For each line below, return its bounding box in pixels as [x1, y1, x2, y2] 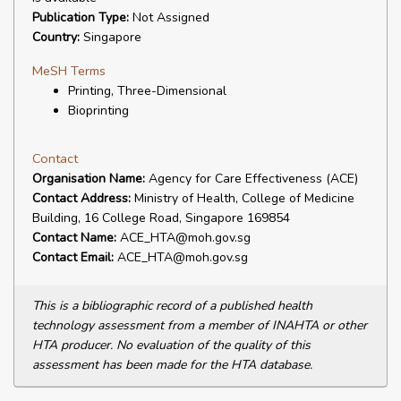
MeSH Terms [32, 62, 106, 80]
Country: [32, 29, 80, 46]
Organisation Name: [32, 170, 145, 187]
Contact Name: [32, 229, 116, 246]
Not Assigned [129, 9, 209, 26]
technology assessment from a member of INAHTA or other [32, 317, 367, 334]
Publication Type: [32, 9, 129, 26]
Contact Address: [32, 190, 131, 207]
